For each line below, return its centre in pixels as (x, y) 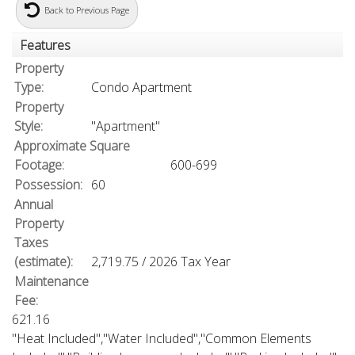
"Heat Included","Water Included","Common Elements (162, 339)
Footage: (39, 165)
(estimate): (44, 262)
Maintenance (52, 282)
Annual (34, 205)
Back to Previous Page (87, 10)
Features (45, 46)
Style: (29, 126)
